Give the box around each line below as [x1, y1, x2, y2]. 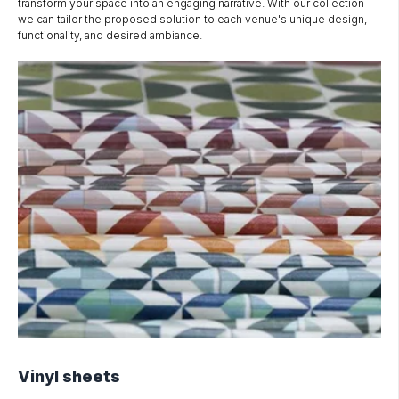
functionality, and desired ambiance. [18, 28, 202, 42]
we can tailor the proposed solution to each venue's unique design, [18, 12, 367, 26]
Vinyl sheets [18, 366, 120, 386]
